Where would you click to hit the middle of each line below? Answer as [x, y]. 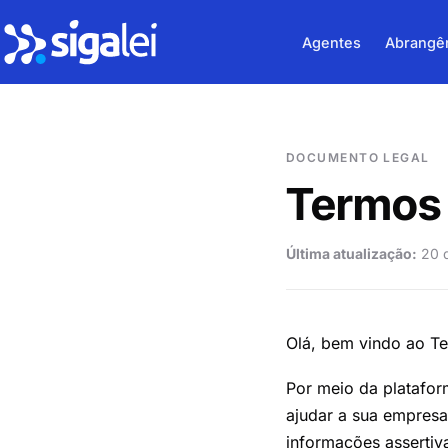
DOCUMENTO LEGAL [358, 157]
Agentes [331, 42]
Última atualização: [351, 253]
